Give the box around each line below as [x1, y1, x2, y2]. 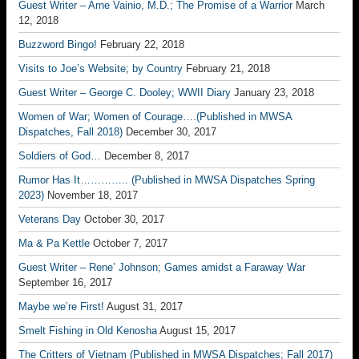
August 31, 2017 [107, 301, 183, 313]
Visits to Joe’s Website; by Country [18, 63, 183, 75]
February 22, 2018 [100, 38, 184, 50]
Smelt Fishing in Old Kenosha [18, 325, 157, 337]
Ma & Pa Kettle [18, 237, 90, 249]
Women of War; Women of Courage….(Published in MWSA [18, 111, 292, 123]
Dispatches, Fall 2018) [18, 126, 123, 138]
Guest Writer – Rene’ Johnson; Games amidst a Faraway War [18, 261, 305, 273]
